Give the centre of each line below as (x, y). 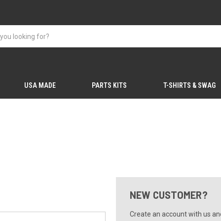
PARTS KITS (110, 85)
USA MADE (40, 85)
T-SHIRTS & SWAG (189, 85)
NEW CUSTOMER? (168, 195)
